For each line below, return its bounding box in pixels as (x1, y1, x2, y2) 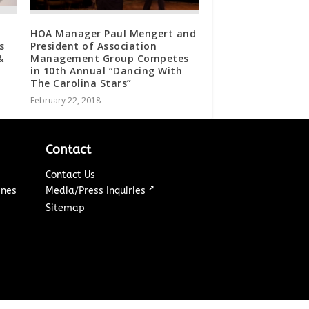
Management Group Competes (30, 51, 189, 65)
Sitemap (46, 201, 86, 214)
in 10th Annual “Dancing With (30, 63, 183, 77)
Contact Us (46, 168, 96, 181)
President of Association (30, 39, 157, 52)
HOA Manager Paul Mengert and (30, 26, 197, 40)
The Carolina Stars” (30, 76, 132, 90)
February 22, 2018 (30, 94, 101, 106)
